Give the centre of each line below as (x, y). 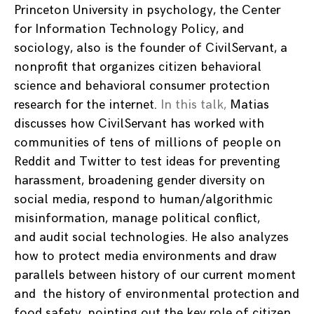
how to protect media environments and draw (145, 256)
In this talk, (195, 104)
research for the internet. (87, 104)
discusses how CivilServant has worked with (139, 123)
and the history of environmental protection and (157, 294)
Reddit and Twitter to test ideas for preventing (147, 161)
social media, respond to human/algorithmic (143, 199)
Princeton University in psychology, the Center (147, 10)
